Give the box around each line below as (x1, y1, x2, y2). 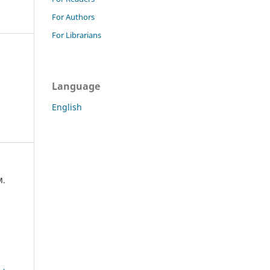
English (52, 101, 82, 113)
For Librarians (52, 29, 101, 40)
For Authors (52, 11, 95, 22)
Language (52, 79, 100, 93)
